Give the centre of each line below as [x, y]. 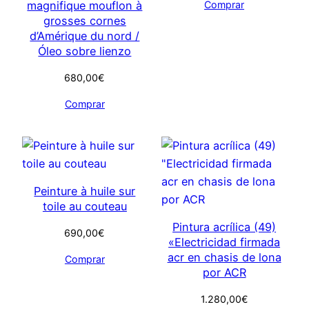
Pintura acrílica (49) [225, 227]
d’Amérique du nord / [85, 36]
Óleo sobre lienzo [85, 51]
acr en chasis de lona [224, 258]
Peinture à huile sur [85, 191]
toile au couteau [84, 207]
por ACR [224, 273]
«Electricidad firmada [225, 242]
